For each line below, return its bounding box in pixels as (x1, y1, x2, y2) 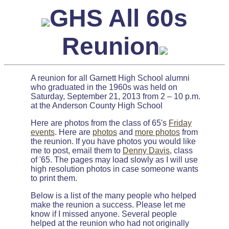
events (30, 128, 55, 136)
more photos (134, 128, 180, 136)
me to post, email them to (30, 146, 123, 155)
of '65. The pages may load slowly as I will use (30, 155, 198, 164)
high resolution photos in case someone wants (30, 165, 198, 173)
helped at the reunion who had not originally (30, 219, 189, 227)
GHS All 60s (50, 5, 188, 32)
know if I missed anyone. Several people (30, 210, 177, 218)
